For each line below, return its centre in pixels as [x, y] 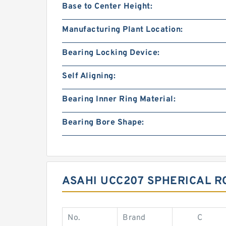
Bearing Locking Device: [111, 53]
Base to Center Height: [107, 7]
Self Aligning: [89, 76]
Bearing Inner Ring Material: [119, 99]
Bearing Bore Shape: [103, 123]
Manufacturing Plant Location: [123, 30]
